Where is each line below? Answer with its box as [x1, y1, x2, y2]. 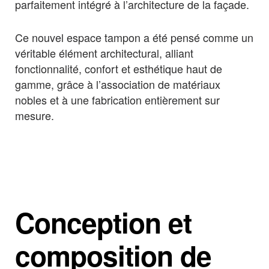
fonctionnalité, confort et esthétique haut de [15, 60, 222, 76]
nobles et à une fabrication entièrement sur [15, 91, 220, 107]
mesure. [15, 107, 54, 123]
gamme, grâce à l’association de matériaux [15, 76, 220, 92]
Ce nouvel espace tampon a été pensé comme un [15, 29, 253, 45]
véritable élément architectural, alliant [15, 44, 193, 61]
